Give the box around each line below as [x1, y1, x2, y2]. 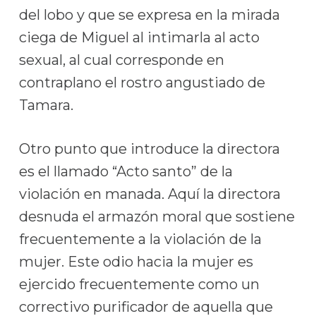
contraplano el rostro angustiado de [18, 74, 265, 91]
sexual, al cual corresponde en [18, 51, 224, 68]
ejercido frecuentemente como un [18, 276, 260, 293]
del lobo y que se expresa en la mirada [18, 6, 280, 23]
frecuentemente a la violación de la [18, 231, 262, 248]
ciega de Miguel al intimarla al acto [18, 29, 260, 46]
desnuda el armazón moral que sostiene [18, 208, 295, 225]
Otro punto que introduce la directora [18, 140, 280, 157]
